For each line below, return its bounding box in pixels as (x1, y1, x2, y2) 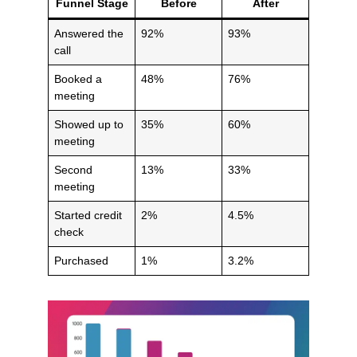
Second (54, 163, 93, 177)
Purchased (54, 254, 109, 268)
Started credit (54, 209, 123, 222)
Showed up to (54, 118, 124, 131)
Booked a (54, 73, 103, 86)
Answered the (54, 27, 124, 41)
